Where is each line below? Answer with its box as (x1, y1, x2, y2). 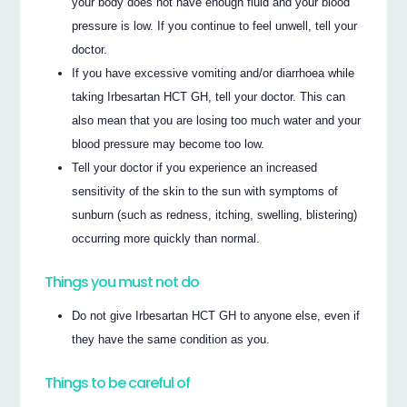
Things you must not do (45, 272, 200, 293)
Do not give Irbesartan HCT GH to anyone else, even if (72, 309, 361, 323)
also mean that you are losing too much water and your (72, 114, 362, 128)
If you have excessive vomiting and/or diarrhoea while (72, 66, 355, 81)
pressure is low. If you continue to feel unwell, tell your (72, 19, 358, 34)
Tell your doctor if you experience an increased (72, 161, 318, 175)
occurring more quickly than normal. (72, 232, 261, 246)
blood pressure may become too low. (72, 137, 265, 152)
